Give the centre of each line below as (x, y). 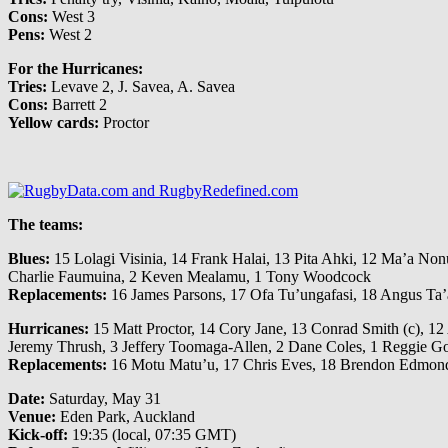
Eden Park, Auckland (125, 417)
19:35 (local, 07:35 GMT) (152, 435)
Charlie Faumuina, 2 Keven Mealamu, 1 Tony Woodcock (189, 277)
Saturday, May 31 (103, 399)
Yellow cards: (53, 123)
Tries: (27, 87)
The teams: (45, 225)
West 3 (71, 17)
